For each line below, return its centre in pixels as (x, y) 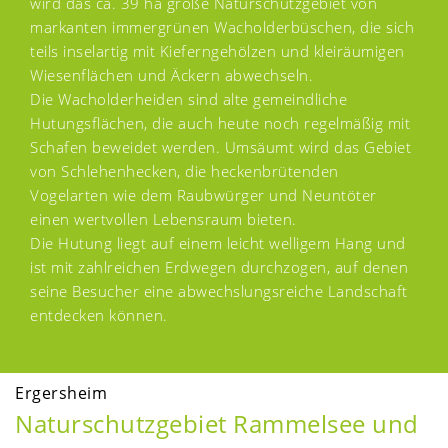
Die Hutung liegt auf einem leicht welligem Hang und (218, 242)
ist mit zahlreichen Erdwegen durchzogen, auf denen (219, 266)
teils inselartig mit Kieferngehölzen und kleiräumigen (217, 50)
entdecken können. (99, 314)
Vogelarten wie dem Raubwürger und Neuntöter (203, 194)
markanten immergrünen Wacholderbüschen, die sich (222, 26)
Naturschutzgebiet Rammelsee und (217, 423)
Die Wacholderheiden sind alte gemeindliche (188, 98)
